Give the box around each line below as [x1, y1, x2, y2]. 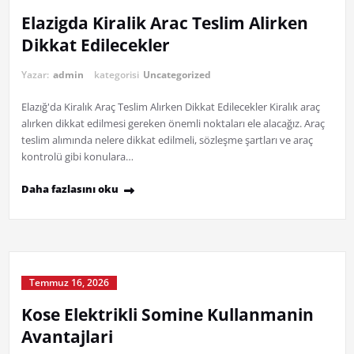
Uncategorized [142, 68, 211, 82]
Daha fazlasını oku [21, 182, 119, 197]
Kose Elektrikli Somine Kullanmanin [21, 303, 314, 326]
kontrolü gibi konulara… [21, 149, 134, 164]
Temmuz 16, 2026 [28, 276, 109, 290]
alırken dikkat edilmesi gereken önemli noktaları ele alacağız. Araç [21, 116, 325, 131]
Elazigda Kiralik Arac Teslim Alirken [21, 12, 308, 35]
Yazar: [21, 68, 51, 82]
